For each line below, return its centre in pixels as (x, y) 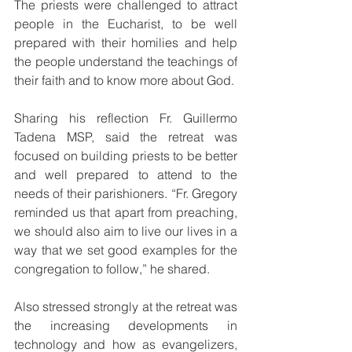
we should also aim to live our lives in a (126, 231)
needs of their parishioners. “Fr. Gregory (126, 194)
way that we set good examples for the (126, 250)
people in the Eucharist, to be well (126, 24)
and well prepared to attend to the (126, 175)
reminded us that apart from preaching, (126, 213)
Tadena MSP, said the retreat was (126, 137)
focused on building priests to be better (126, 156)
